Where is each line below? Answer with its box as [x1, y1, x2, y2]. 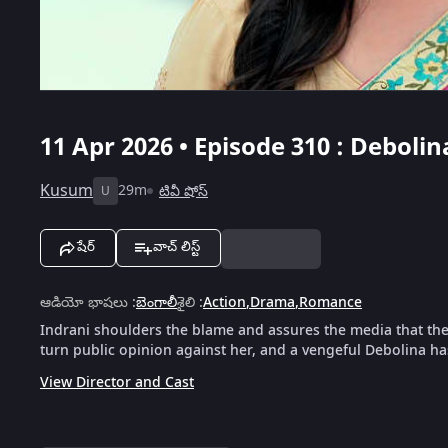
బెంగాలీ [136, 291, 177, 313]
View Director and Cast [40, 371, 194, 393]
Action [203, 291, 246, 313]
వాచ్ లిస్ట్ [153, 238, 200, 254]
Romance [299, 291, 362, 313]
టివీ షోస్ [159, 180, 208, 202]
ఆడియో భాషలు [40, 291, 128, 313]
